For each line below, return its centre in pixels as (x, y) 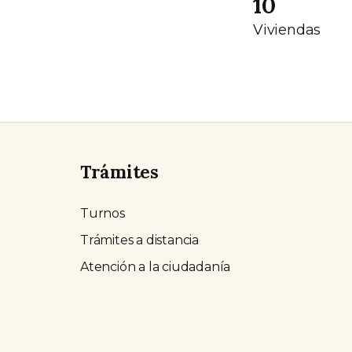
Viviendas (287, 29)
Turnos (103, 214)
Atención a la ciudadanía (156, 267)
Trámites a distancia (139, 240)
